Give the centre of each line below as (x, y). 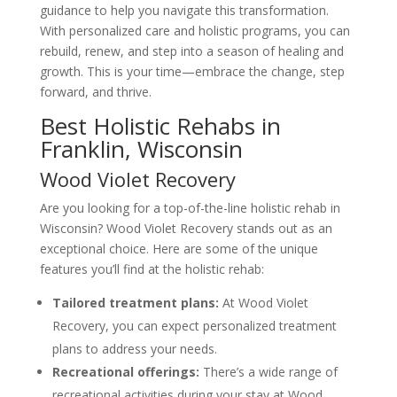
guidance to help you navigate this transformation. (184, 10)
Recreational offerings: (125, 372)
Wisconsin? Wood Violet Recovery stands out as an (186, 228)
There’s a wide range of (268, 372)
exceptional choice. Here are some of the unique (179, 249)
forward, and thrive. (95, 92)
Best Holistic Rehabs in (160, 126)
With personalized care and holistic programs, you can (195, 31)
